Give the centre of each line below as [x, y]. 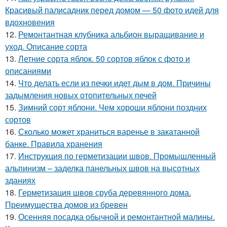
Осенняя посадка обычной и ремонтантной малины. [117, 217]
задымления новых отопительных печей [81, 95]
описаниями [28, 71]
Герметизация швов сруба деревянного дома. [105, 193]
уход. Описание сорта [46, 47]
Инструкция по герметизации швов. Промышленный [117, 156]
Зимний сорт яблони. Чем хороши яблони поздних [112, 107]
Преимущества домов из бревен [66, 205]
